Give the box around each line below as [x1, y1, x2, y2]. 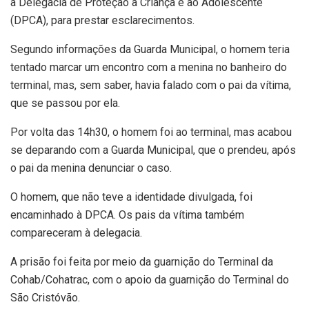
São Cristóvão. [10, 290, 80, 304]
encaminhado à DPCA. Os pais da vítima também [10, 208, 244, 221]
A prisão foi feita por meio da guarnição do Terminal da [10, 255, 273, 268]
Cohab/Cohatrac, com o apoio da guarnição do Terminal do [10, 272, 289, 286]
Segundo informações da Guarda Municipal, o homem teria [10, 42, 290, 56]
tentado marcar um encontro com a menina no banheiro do [10, 60, 287, 74]
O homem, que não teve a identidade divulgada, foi [10, 190, 252, 203]
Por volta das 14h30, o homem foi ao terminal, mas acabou [10, 125, 292, 139]
